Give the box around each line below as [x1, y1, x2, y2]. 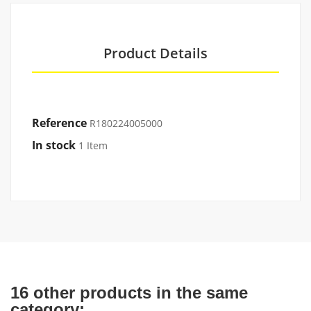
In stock [32, 137, 76, 153]
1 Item [78, 139, 108, 152]
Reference [32, 115, 87, 131]
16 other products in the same [10, 283, 248, 302]
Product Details [103, 44, 208, 62]
